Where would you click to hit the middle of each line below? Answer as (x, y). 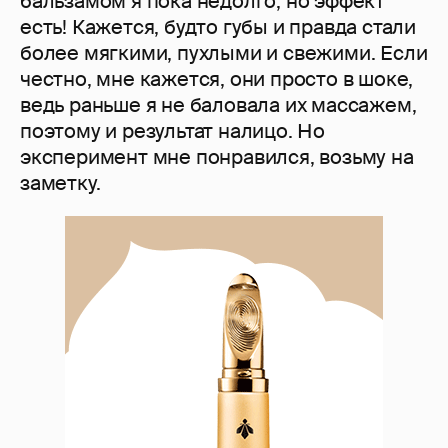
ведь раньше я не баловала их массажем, (218, 105)
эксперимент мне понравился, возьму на (217, 157)
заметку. (60, 183)
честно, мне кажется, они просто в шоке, (217, 79)
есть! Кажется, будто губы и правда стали (218, 27)
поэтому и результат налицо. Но (172, 131)
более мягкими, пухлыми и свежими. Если (224, 53)
